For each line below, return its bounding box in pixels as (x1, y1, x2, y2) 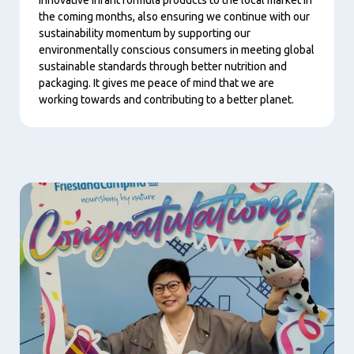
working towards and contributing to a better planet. (39, 92, 294, 106)
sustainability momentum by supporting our (39, 26, 250, 40)
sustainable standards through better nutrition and (39, 59, 287, 73)
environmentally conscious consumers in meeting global (39, 43, 314, 56)
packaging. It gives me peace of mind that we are (39, 76, 274, 89)
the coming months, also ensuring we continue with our (39, 9, 310, 23)
